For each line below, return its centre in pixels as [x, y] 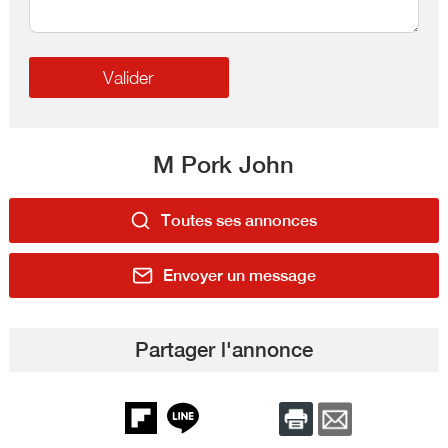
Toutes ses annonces [239, 220]
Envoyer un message [239, 275]
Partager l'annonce [223, 349]
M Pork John [224, 163]
